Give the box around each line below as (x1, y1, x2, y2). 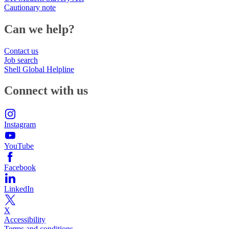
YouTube (4, 142, 34, 151)
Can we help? (4, 22, 75, 36)
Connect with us (4, 84, 88, 98)
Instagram (4, 120, 36, 129)
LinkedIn (4, 185, 34, 194)
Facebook (4, 163, 36, 172)
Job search (4, 55, 38, 64)
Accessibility (4, 215, 45, 224)
